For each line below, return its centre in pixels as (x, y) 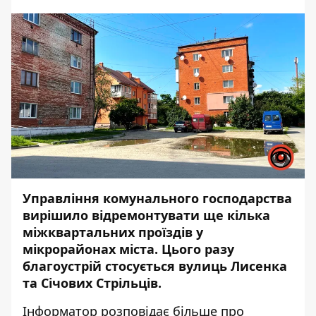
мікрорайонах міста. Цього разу (128, 249)
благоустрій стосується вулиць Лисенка (155, 266)
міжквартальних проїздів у (113, 232)
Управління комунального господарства (157, 198)
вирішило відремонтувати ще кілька (146, 215)
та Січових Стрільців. (92, 283)
